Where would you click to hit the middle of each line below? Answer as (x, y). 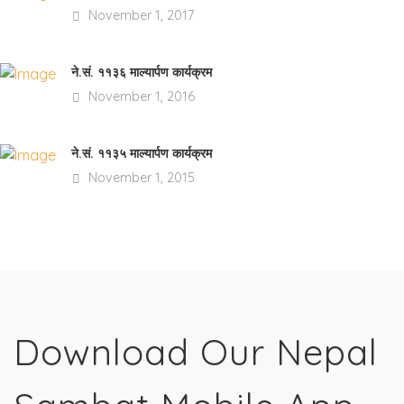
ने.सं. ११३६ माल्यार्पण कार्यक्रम (142, 72)
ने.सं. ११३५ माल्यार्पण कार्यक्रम (142, 153)
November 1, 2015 (140, 178)
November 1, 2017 (139, 15)
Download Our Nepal (196, 352)
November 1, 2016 (140, 96)
